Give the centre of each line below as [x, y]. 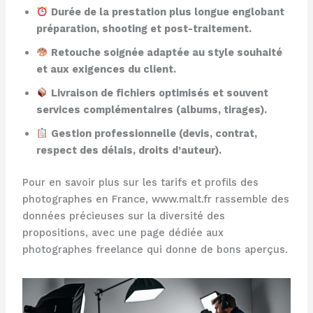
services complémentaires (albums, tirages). [151, 109]
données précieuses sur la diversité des [123, 216]
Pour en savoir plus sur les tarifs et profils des [140, 182]
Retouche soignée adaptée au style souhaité [167, 52]
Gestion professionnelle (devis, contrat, [154, 133]
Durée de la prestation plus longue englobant [168, 12]
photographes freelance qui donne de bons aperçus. [155, 249]
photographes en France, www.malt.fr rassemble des [155, 199]
